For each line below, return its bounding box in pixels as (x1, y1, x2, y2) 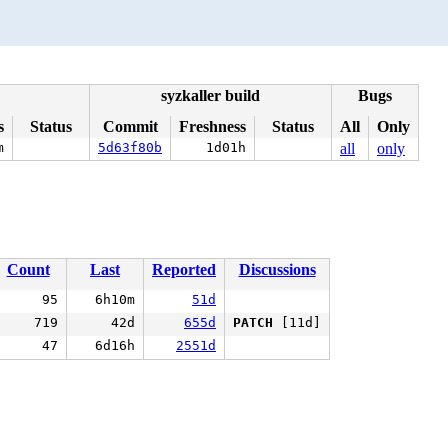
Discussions (238, 261, 316, 278)
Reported (152, 261, 216, 278)
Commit (102, 118, 158, 135)
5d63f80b (98, 140, 162, 155)
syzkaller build (161, 87, 260, 104)
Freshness (179, 118, 246, 135)
